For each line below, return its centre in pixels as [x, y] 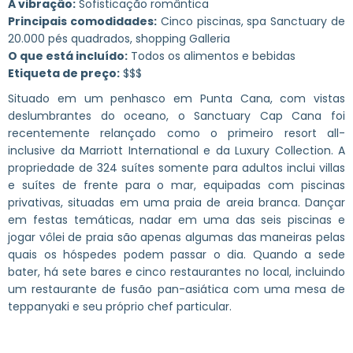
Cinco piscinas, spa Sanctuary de [251, 21]
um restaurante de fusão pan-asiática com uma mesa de [176, 289]
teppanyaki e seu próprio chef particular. [120, 306]
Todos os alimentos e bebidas [212, 56]
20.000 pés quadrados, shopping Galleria [119, 38]
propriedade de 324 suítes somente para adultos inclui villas [176, 167]
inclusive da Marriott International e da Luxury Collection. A [176, 150]
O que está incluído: [68, 56]
